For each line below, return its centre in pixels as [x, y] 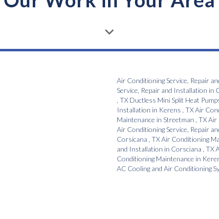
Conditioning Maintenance [155, 159]
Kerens [170, 110]
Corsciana [186, 149]
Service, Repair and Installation [162, 90]
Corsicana [132, 139]
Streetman [179, 120]
